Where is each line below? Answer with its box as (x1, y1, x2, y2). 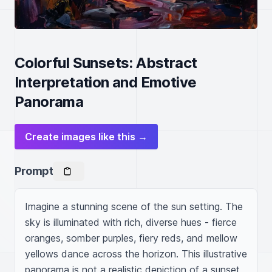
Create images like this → (25, 131, 148, 143)
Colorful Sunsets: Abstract (15, 54, 197, 72)
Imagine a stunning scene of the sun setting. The (25, 200, 243, 212)
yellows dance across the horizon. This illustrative (25, 248, 247, 260)
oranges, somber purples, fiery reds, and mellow (25, 232, 237, 244)
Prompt (15, 165, 53, 177)
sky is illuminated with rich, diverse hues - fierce (25, 216, 237, 228)
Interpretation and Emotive (15, 73, 197, 91)
